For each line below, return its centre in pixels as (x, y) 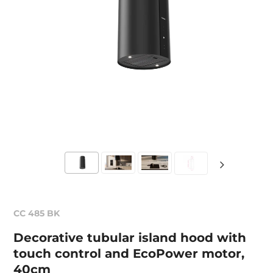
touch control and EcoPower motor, (129, 253)
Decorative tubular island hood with (130, 238)
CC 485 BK (37, 213)
